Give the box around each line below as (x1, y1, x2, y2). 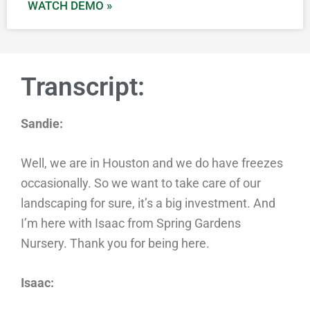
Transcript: (21, 72, 145, 102)
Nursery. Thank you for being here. (21, 236, 210, 250)
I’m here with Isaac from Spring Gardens (21, 216, 241, 230)
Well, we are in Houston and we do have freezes (21, 156, 283, 170)
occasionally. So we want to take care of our (21, 176, 261, 190)
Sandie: (21, 116, 63, 131)
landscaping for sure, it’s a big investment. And (21, 196, 275, 210)
